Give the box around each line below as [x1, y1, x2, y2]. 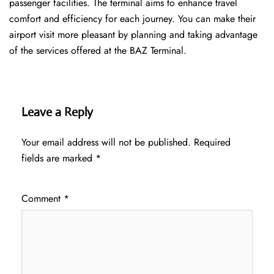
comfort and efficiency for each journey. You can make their [9, 12, 256, 26]
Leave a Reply [21, 105, 93, 120]
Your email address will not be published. [21, 135, 191, 150]
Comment [21, 191, 64, 206]
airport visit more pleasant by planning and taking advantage [9, 28, 257, 42]
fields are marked [21, 151, 95, 166]
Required [194, 135, 231, 150]
